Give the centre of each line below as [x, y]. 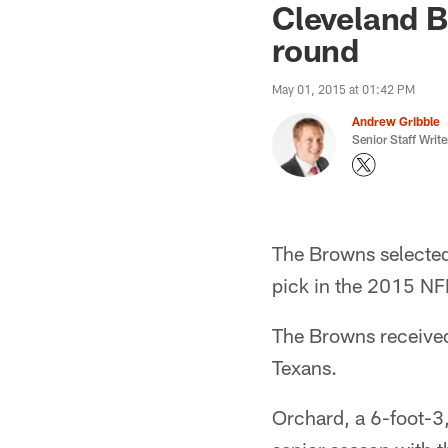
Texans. [304, 367]
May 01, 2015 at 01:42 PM [343, 89]
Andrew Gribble [396, 121]
